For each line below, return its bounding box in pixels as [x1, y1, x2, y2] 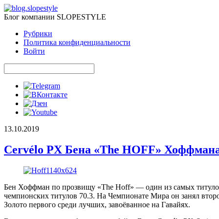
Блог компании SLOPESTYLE [4, 13, 106, 21]
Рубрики [23, 29, 52, 38]
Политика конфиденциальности [23, 38, 131, 46]
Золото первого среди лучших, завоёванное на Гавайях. [4, 200, 190, 209]
